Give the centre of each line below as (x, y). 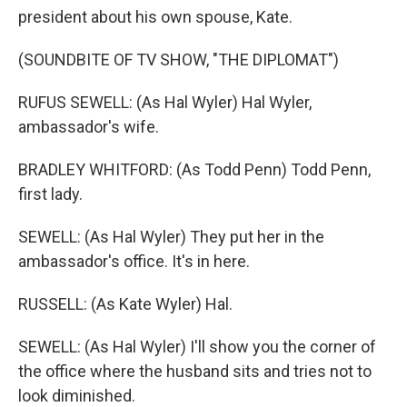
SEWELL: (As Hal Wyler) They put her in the (171, 237)
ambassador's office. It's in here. (134, 261)
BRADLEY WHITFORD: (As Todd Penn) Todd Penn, (194, 169)
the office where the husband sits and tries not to (195, 371)
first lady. (50, 194)
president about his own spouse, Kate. (155, 17)
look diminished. (77, 396)
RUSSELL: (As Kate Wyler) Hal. (125, 304)
